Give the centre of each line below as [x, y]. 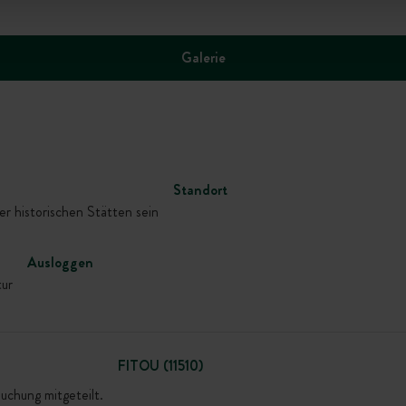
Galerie [203, 58]
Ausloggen [60, 262]
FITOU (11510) [160, 365]
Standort [200, 190]
